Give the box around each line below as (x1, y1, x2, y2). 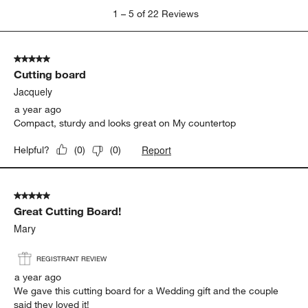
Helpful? (14, 143, 50, 156)
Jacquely (14, 84, 53, 98)
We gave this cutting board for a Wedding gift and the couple (14, 284, 279, 297)
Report (142, 142, 172, 157)
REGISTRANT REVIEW (36, 254, 107, 263)
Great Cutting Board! (14, 203, 122, 218)
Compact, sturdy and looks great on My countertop (14, 116, 236, 129)
